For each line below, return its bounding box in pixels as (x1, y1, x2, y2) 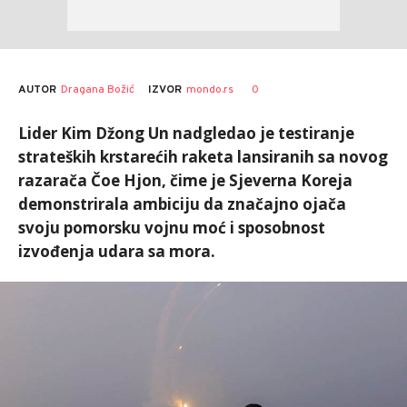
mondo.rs (186, 83, 233, 97)
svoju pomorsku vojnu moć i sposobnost (18, 217, 325, 238)
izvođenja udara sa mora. (18, 241, 215, 262)
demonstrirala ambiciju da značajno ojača (18, 194, 346, 214)
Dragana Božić (61, 82, 134, 97)
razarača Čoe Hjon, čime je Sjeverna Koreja (18, 170, 352, 191)
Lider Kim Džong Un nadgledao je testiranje (18, 123, 354, 144)
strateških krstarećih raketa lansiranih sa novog (18, 146, 388, 167)
